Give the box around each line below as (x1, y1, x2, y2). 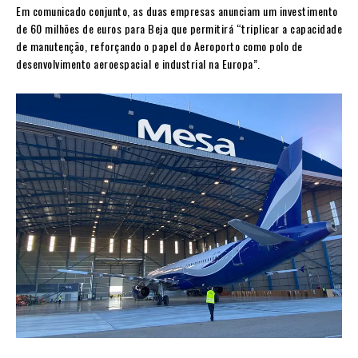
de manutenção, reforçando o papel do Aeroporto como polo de (16, 38, 303, 55)
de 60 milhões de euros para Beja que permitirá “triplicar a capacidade (16, 20, 342, 38)
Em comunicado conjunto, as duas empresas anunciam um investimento (16, 2, 338, 20)
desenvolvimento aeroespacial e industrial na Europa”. (16, 55, 261, 73)
